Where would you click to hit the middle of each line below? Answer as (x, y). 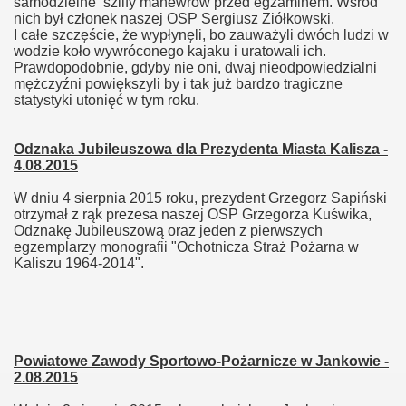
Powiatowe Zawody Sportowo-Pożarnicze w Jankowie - (201, 361)
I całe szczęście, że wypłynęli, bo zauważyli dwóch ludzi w (201, 35)
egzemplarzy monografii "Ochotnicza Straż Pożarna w (186, 247)
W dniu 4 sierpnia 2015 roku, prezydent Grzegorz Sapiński (200, 198)
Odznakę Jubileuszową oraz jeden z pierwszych (168, 231)
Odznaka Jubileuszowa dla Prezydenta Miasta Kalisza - (201, 149)
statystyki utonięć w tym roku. (106, 100)
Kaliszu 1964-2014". (79, 263)
